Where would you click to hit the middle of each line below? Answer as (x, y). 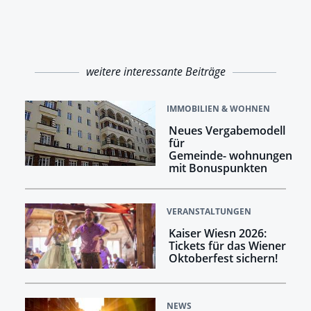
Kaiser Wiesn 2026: (217, 234)
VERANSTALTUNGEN (209, 212)
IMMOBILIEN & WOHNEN (218, 109)
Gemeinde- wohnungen (230, 156)
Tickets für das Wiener (227, 246)
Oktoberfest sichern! (223, 259)
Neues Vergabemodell (227, 131)
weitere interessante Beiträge (155, 72)
